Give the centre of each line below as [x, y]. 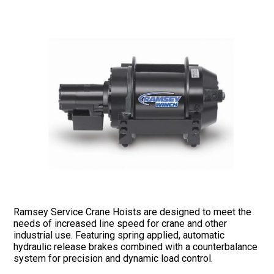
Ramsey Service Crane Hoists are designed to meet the [133, 212]
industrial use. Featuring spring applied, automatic [119, 235]
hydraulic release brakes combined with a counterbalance [136, 246]
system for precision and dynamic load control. [113, 258]
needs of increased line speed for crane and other [120, 223]
